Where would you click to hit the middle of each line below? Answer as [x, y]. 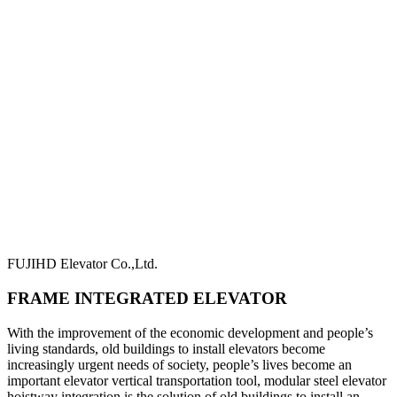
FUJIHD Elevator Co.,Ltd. [82, 264]
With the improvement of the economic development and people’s [190, 332]
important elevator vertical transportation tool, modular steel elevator [197, 380]
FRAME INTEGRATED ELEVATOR [147, 299]
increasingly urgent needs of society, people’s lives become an [179, 364]
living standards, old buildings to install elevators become [166, 348]
